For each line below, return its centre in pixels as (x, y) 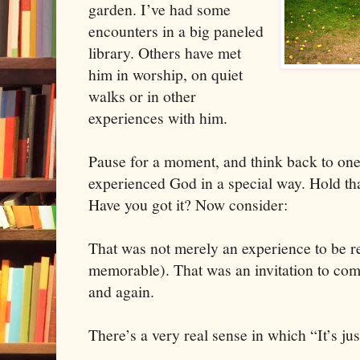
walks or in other (142, 96)
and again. (121, 292)
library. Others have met (165, 53)
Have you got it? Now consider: (188, 205)
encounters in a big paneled (176, 31)
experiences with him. (158, 118)
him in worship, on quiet (166, 75)
